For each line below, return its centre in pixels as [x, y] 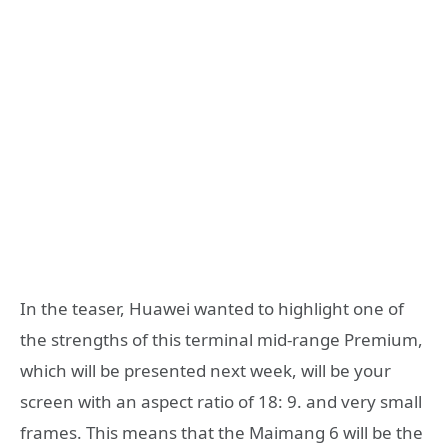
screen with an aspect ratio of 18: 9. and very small [221, 401]
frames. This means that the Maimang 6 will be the [221, 432]
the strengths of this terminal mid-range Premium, [221, 339]
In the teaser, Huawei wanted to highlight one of [212, 308]
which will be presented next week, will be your [205, 370]
